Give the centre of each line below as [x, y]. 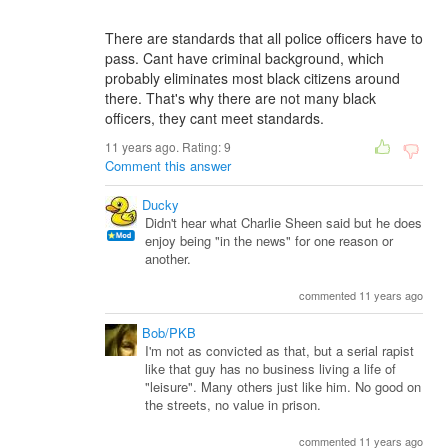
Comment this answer [168, 165]
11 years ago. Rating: [164, 146]
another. [168, 258]
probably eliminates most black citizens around [252, 78]
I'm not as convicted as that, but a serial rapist [279, 350]
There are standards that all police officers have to [264, 38]
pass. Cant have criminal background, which [244, 58]
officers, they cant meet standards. [214, 118]
